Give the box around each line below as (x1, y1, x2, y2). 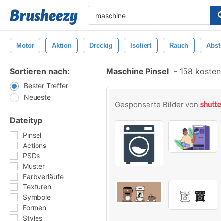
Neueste (24, 93, 51, 101)
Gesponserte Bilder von (115, 100, 200, 109)
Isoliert (130, 42, 151, 49)
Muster (23, 162, 45, 170)
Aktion (52, 42, 72, 49)
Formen (23, 203, 46, 212)
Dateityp (10, 115, 42, 125)
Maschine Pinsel (106, 66, 169, 76)
